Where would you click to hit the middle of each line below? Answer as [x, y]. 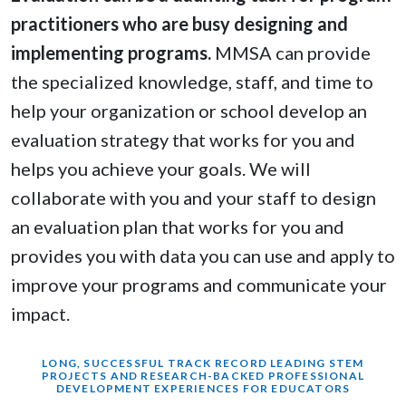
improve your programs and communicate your [199, 285]
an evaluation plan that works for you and [178, 227]
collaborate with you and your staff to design [193, 198]
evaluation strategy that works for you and [183, 140]
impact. [40, 314]
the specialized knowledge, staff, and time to [192, 82]
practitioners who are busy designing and [179, 24]
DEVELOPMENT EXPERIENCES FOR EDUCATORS [203, 389]
